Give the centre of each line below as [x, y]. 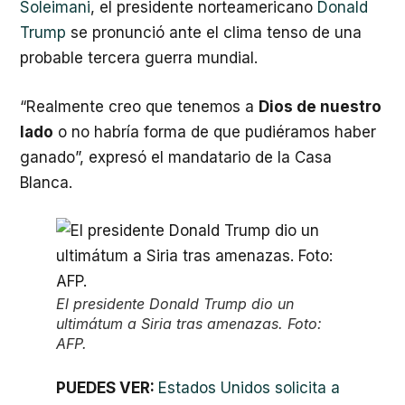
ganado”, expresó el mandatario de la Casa [176, 157]
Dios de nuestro [320, 106]
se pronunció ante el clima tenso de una [214, 33]
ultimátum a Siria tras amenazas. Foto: [189, 324]
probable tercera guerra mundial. [139, 58]
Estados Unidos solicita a [249, 388]
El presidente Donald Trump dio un [175, 304]
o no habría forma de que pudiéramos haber [215, 132]
